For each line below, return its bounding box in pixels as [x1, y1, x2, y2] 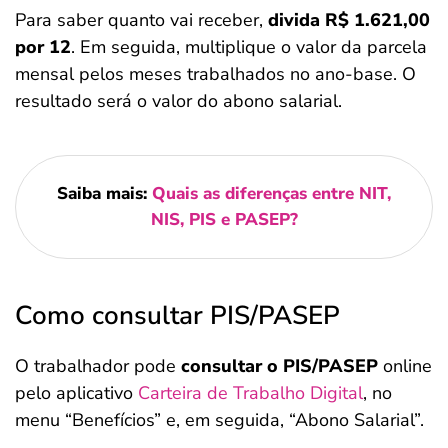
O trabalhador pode [15, 354, 181, 379]
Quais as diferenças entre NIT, [152, 182, 391, 206]
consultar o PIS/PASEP [181, 354, 378, 379]
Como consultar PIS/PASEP [15, 298, 340, 334]
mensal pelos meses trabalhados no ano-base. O [15, 62, 416, 87]
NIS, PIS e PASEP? [150, 208, 298, 232]
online [378, 354, 432, 379]
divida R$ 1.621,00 [268, 8, 430, 33]
